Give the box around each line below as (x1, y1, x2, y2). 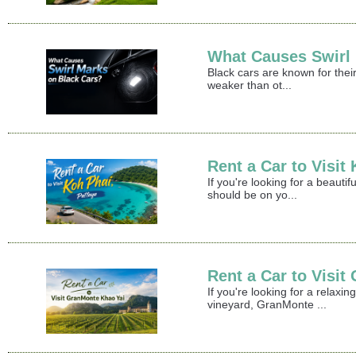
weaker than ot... (207, 79, 292, 92)
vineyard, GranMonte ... (207, 298, 327, 311)
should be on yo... (207, 188, 298, 202)
